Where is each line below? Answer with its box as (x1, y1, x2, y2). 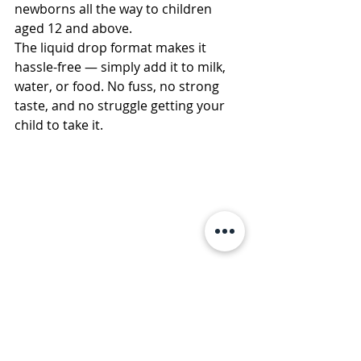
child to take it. (15, 116, 103, 135)
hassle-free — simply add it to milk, (15, 58, 229, 77)
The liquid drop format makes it (15, 39, 210, 57)
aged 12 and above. (15, 19, 132, 38)
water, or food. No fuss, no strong (15, 77, 222, 96)
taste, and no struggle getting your (15, 97, 228, 115)
